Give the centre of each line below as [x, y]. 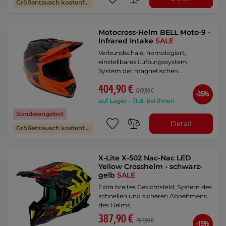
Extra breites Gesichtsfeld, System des [155, 187]
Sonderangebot [40, 114]
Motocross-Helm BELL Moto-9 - [155, 33]
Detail [181, 123]
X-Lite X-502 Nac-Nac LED [145, 158]
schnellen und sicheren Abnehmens [153, 196]
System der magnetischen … [141, 71]
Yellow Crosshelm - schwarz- [151, 167]
